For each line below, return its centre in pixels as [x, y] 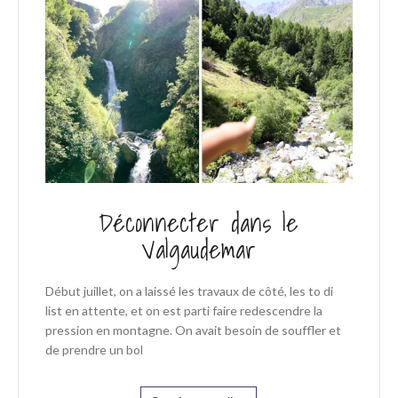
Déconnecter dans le [199, 222]
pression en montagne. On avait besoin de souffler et [193, 330]
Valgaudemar [199, 249]
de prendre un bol [94, 349]
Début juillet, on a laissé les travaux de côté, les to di [189, 291]
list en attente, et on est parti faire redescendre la [183, 310]
